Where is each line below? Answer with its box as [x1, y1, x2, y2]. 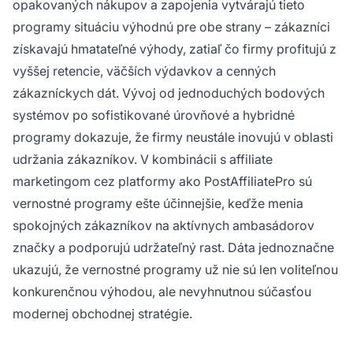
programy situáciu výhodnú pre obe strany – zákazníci [13, 18, 330, 35]
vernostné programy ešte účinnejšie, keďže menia [13, 195, 303, 211]
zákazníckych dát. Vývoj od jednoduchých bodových [13, 84, 325, 101]
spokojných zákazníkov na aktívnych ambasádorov [13, 217, 314, 233]
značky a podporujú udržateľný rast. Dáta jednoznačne [13, 239, 334, 255]
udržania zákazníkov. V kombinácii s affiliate [13, 150, 273, 167]
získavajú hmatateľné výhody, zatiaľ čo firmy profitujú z [13, 40, 336, 57]
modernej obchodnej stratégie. [13, 305, 192, 321]
